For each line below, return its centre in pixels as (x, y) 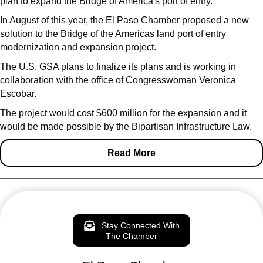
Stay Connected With (140, 225)
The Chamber (131, 236)
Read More (131, 153)
